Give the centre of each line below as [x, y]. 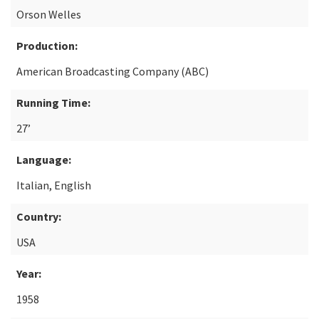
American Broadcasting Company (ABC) [113, 71]
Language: [44, 159]
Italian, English [54, 185]
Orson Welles [49, 14]
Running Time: [53, 103]
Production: [47, 46]
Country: [39, 216]
